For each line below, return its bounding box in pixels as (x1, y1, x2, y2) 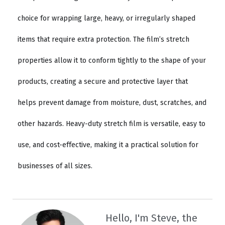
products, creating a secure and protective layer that (18, 77, 188, 86)
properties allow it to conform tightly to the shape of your (18, 56, 206, 65)
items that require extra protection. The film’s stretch (18, 35, 189, 44)
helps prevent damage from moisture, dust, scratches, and (18, 98, 206, 107)
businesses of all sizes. (18, 161, 92, 170)
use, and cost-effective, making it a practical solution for (18, 140, 198, 149)
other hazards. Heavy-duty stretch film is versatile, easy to (18, 119, 205, 128)
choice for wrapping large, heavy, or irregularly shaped (18, 14, 195, 23)
